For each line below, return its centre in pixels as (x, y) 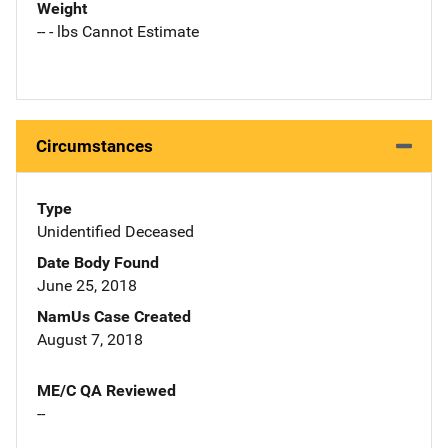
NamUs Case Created (114, 317)
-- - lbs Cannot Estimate (118, 32)
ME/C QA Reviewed (106, 391)
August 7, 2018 (90, 340)
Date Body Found (98, 263)
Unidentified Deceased (115, 232)
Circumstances (94, 146)
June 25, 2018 (87, 286)
